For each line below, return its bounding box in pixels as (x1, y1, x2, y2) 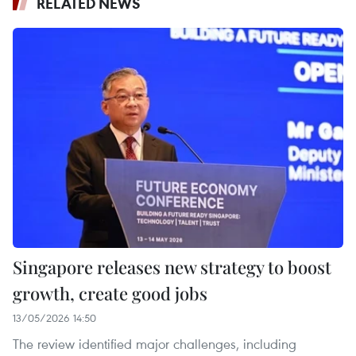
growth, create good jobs (13, 281, 207, 306)
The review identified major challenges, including (13, 335, 296, 354)
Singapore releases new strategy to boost (13, 255, 331, 280)
